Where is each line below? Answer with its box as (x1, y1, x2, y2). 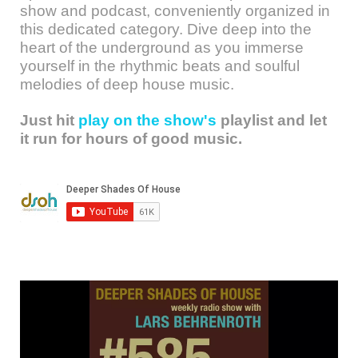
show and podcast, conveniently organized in (20, 2, 330, 19)
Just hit (20, 112, 74, 129)
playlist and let (217, 112, 327, 129)
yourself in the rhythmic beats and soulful (20, 58, 300, 74)
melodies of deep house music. (20, 76, 234, 93)
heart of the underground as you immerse (20, 39, 304, 56)
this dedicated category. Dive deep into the (20, 21, 312, 38)
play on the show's (74, 112, 217, 129)
